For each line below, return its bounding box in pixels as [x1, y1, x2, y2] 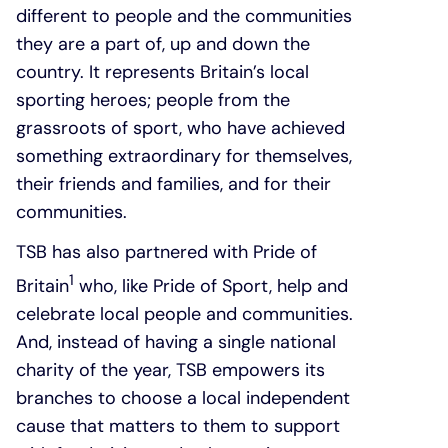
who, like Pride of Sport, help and [74, 274, 348, 298]
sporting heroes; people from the [16, 88, 290, 112]
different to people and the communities [16, 4, 352, 28]
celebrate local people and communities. [16, 302, 353, 326]
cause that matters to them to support [16, 414, 340, 438]
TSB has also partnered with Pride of [16, 240, 317, 264]
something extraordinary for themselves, [16, 144, 352, 168]
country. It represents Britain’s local [16, 60, 309, 84]
